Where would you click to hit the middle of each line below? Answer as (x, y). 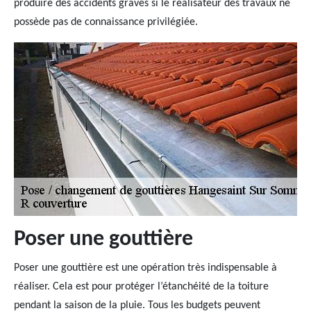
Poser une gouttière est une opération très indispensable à (145, 268)
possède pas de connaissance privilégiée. (106, 22)
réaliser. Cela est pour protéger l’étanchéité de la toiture (141, 287)
